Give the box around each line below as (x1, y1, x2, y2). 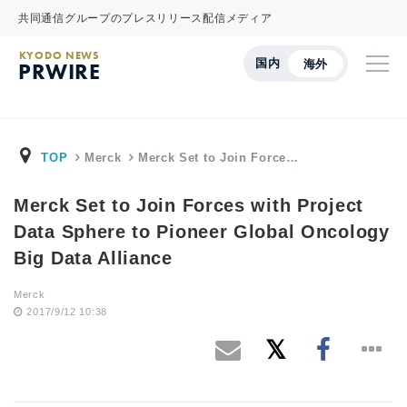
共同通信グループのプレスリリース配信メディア (18, 12, 273, 25)
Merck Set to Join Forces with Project (14, 195, 363, 215)
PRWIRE (18, 57, 101, 85)
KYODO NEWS (18, 48, 100, 63)
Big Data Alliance (14, 248, 173, 268)
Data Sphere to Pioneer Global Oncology (14, 222, 390, 242)
